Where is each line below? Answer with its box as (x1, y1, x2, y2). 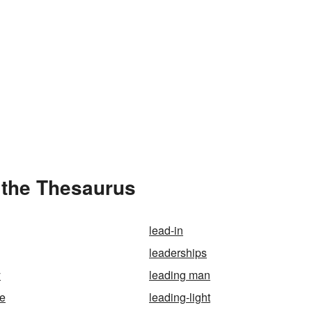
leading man (149, 267, 210, 283)
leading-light (149, 289, 210, 305)
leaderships (149, 244, 207, 260)
